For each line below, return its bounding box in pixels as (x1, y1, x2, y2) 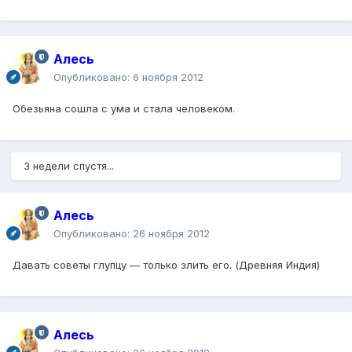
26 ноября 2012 (133, 227, 210, 240)
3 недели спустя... (24, 159, 114, 173)
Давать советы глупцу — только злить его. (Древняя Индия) (13, 258, 320, 272)
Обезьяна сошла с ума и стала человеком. (13, 102, 235, 115)
